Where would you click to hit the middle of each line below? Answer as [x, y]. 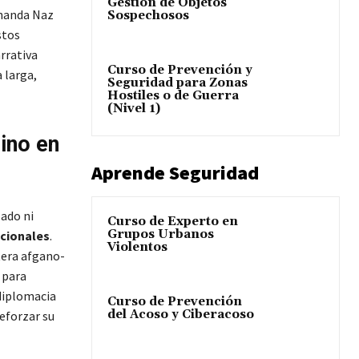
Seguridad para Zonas [177, 83]
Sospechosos [148, 15]
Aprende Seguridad [175, 173]
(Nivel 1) [134, 109]
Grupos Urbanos [161, 235]
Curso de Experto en [173, 222]
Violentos [137, 248]
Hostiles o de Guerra [173, 96]
